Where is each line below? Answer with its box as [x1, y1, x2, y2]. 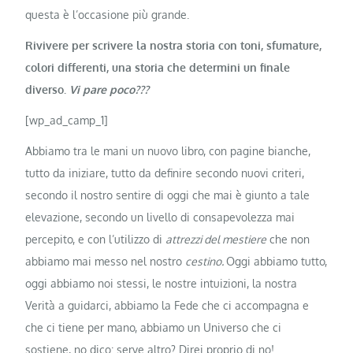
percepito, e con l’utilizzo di [25, 232, 166, 247]
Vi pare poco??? [69, 82, 150, 96]
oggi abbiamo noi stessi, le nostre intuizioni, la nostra [25, 277, 298, 291]
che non [266, 232, 310, 247]
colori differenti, [25, 60, 113, 74]
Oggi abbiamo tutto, [226, 255, 328, 269]
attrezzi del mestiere [165, 232, 267, 247]
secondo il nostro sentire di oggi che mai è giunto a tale [25, 188, 310, 203]
